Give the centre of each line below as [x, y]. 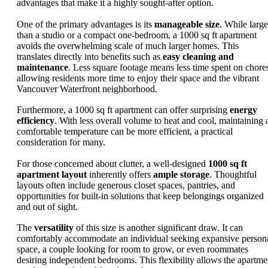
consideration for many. [61, 142]
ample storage [181, 174]
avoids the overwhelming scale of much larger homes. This [128, 45]
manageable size [187, 24]
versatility [54, 228]
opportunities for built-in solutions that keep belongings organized [140, 196]
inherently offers [120, 174]
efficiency [36, 121]
